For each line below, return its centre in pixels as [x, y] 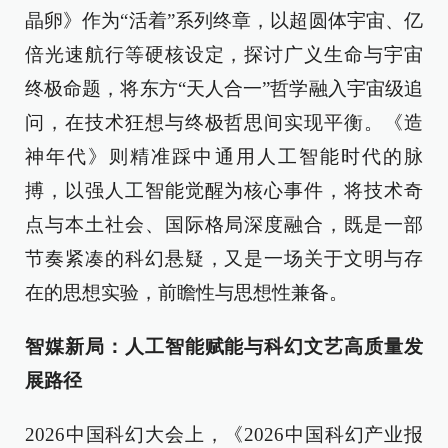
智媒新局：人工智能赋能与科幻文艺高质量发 [224, 346]
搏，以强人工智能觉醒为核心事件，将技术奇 [224, 190]
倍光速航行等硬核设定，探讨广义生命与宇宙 [224, 54]
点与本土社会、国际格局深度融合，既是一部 [224, 224]
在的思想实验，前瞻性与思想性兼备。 [186, 292]
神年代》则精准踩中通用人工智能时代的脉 [224, 156]
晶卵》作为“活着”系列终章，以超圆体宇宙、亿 [224, 20]
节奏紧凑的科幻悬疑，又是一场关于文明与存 [224, 258]
